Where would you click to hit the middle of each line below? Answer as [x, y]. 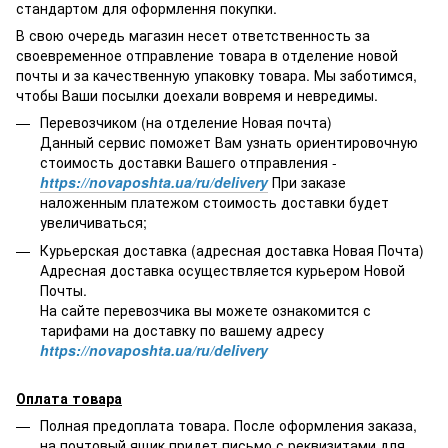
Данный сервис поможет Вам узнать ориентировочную [229, 141]
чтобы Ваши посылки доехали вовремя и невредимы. [197, 94]
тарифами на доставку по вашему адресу [182, 329]
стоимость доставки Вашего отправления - [188, 161]
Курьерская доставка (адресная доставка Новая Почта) [232, 249]
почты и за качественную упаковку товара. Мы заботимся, [216, 74]
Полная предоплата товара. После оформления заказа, [228, 425]
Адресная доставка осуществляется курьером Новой [222, 269]
